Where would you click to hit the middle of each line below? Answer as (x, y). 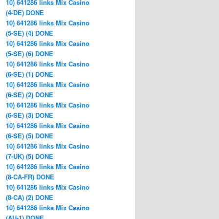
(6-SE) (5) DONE (30, 135)
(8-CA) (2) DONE (30, 197)
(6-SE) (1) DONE (30, 74)
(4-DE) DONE (25, 12)
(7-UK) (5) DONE (30, 156)
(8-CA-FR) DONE (30, 176)
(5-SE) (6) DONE (30, 53)
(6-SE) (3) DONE (30, 115)
